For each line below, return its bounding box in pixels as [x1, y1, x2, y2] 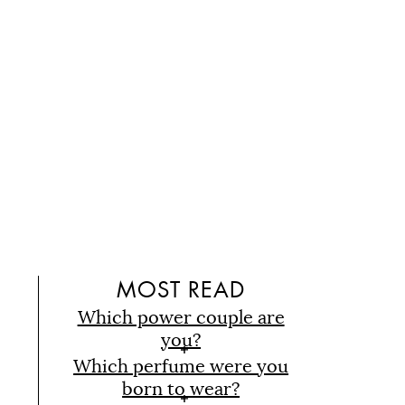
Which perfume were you [73, 355, 289, 379]
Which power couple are [77, 306, 285, 330]
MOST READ [117, 276, 246, 306]
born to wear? [122, 378, 240, 401]
